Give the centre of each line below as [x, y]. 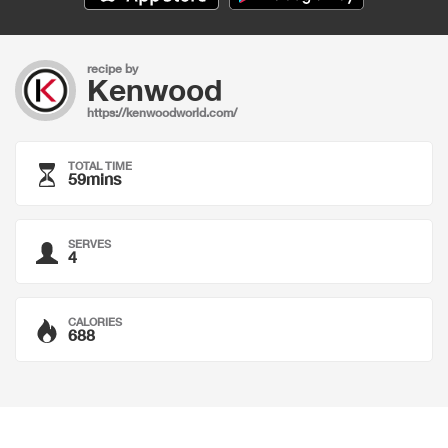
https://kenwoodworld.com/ [162, 112]
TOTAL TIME [100, 165]
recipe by [113, 68]
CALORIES [95, 321]
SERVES [89, 243]
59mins [94, 178]
